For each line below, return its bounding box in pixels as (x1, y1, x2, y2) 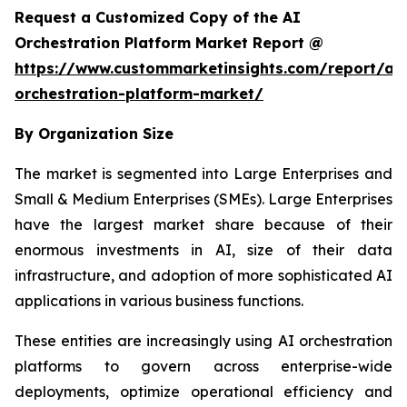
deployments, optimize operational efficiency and (15, 382, 392, 402)
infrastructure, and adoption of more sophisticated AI (15, 266, 392, 285)
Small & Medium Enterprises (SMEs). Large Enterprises (15, 190, 392, 209)
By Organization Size (15, 124, 174, 144)
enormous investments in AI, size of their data (15, 241, 392, 260)
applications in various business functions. (15, 292, 303, 311)
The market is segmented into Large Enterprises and (15, 164, 392, 184)
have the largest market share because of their (15, 215, 392, 234)
